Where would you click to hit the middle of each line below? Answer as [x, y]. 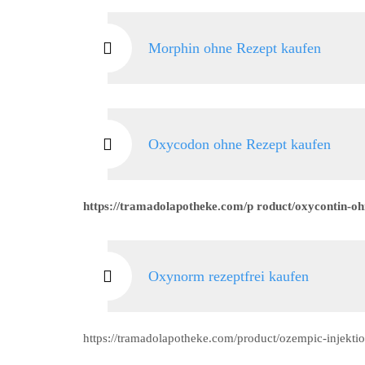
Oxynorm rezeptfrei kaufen [229, 276]
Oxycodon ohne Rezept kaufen [240, 144]
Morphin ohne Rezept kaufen [235, 48]
